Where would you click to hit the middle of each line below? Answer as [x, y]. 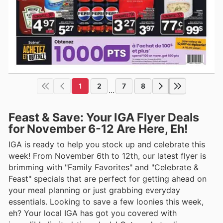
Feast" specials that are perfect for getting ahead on [108, 178]
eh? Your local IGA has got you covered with [93, 213]
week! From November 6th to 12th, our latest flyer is [107, 156]
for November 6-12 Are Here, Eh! [98, 129]
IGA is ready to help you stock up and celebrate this [107, 144]
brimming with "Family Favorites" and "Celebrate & [104, 167]
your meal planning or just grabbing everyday [94, 190]
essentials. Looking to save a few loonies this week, [106, 201]
